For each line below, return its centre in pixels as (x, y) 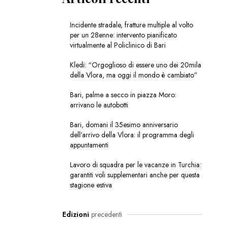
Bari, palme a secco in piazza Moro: (123, 95)
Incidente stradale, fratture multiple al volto (131, 25)
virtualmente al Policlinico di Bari (118, 45)
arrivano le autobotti (99, 105)
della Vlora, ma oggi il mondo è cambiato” (134, 75)
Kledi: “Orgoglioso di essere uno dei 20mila (135, 65)
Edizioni (75, 215)
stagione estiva (91, 185)
